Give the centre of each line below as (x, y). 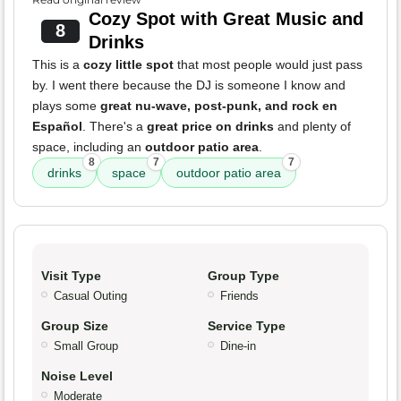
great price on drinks (210, 127)
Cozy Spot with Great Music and (226, 19)
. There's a (115, 127)
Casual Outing (90, 296)
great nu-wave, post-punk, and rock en (219, 106)
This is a (58, 65)
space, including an (89, 147)
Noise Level (77, 376)
